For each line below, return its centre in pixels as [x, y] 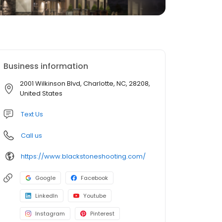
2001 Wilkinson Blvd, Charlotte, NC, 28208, [85, 83]
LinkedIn [47, 196]
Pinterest [102, 214]
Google [45, 178]
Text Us [32, 114]
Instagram [50, 214]
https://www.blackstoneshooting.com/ [83, 156]
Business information [46, 66]
